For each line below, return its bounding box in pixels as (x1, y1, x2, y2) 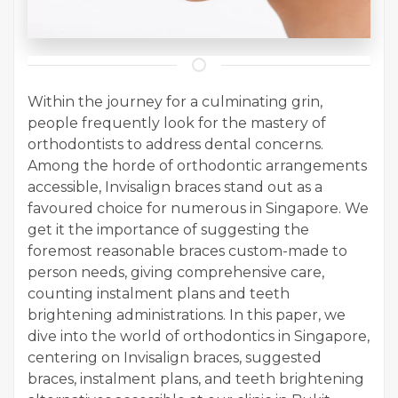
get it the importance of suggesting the (28, 221, 309, 239)
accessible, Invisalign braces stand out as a (28, 179, 322, 196)
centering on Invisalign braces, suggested (28, 349, 322, 367)
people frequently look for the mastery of (28, 115, 326, 132)
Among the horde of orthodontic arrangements (28, 157, 367, 175)
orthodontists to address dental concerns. (28, 136, 323, 154)
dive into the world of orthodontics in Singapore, (28, 328, 370, 346)
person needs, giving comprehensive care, (28, 264, 324, 282)
